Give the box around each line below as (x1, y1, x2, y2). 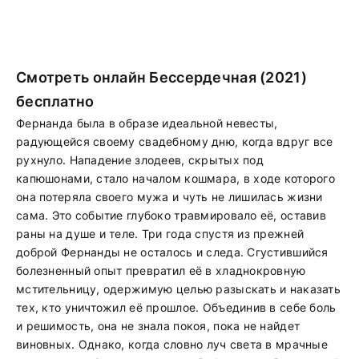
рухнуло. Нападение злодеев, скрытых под (16, 153, 264, 167)
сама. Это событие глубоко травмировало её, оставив (16, 208, 326, 222)
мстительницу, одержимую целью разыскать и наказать (16, 282, 341, 296)
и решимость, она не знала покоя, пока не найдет (16, 319, 301, 333)
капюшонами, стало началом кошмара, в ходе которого (16, 171, 335, 185)
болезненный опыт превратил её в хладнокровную (16, 264, 306, 277)
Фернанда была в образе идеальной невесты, (16, 116, 278, 130)
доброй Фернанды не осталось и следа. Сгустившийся (16, 245, 329, 259)
